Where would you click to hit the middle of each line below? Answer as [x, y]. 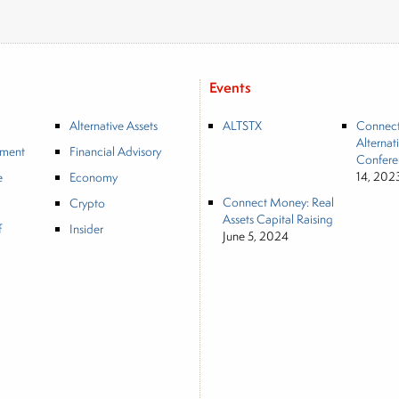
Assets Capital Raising [277, 219]
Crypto [88, 203]
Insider [87, 229]
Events [230, 87]
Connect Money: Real [278, 202]
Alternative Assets [114, 126]
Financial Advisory [116, 151]
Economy [94, 177]
